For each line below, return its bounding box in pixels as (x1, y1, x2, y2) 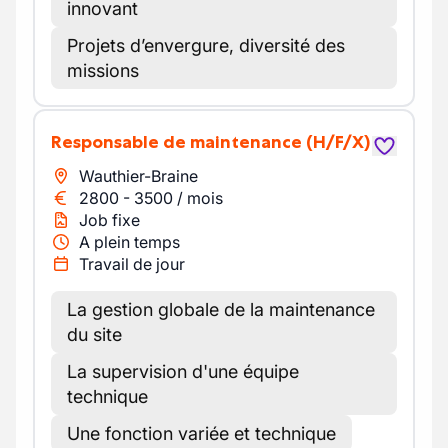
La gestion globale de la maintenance (67, 299, 375, 320)
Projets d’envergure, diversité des (67, 35, 345, 56)
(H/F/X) (306, 131, 370, 153)
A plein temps (79, 232, 180, 252)
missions (67, 60, 139, 81)
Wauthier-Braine (79, 166, 198, 186)
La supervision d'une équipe (67, 361, 299, 382)
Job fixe (79, 210, 140, 230)
